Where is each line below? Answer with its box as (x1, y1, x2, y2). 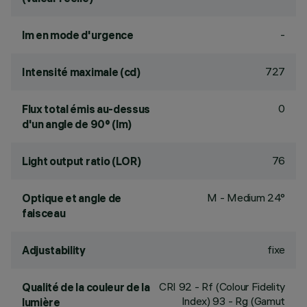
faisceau (22, 206, 66, 220)
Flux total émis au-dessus (22, 102, 150, 116)
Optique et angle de (22, 191, 121, 205)
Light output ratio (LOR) (22, 154, 141, 168)
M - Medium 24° (207, 191, 285, 204)
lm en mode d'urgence (22, 28, 134, 42)
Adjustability (22, 243, 86, 257)
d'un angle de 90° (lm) (22, 117, 132, 131)
